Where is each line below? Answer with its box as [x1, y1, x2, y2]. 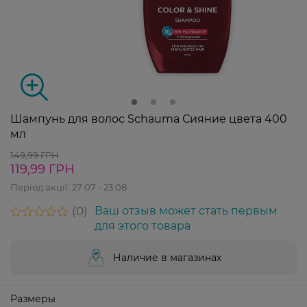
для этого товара [95, 219, 191, 233]
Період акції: [10, 182, 72, 193]
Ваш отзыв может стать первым [95, 204, 278, 218]
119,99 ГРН [10, 162, 75, 177]
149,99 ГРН [10, 149, 59, 161]
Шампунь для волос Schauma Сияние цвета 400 [10, 112, 287, 126]
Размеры [10, 293, 56, 306]
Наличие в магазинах [113, 251, 221, 265]
